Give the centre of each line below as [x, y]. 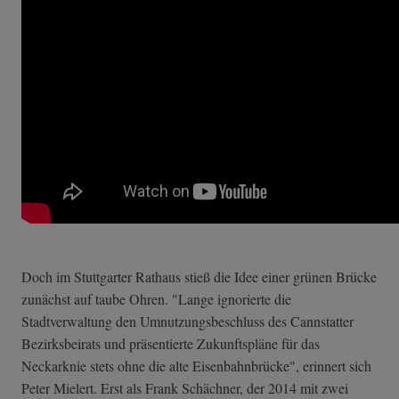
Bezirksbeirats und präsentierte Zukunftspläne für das [171, 343]
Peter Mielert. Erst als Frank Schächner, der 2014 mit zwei [185, 387]
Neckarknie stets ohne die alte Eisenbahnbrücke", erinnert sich [196, 365]
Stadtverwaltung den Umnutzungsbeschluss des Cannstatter [187, 321]
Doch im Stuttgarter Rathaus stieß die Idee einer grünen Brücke [199, 276]
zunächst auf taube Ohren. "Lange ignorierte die [156, 298]
